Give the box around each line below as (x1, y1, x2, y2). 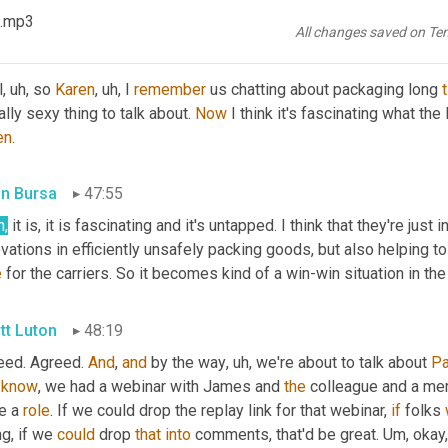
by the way (147, 353, 226, 373)
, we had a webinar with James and (38, 377, 284, 397)
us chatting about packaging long (206, 79, 442, 99)
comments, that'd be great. (191, 425, 383, 445)
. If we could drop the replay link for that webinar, (50, 401, 391, 421)
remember (134, 79, 206, 99)
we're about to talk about (252, 353, 431, 373)
